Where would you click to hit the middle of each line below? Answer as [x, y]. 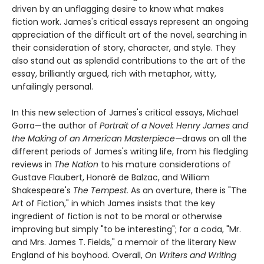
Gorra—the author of [56, 125]
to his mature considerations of [166, 164]
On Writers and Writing [191, 255]
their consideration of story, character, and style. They [124, 47]
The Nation [77, 164]
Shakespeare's [42, 190]
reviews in [33, 164]
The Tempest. [102, 190]
